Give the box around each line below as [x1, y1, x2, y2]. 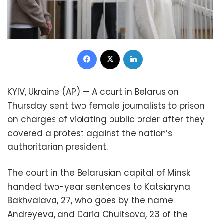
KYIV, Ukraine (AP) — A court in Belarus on [7, 86, 179, 98]
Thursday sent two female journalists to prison [7, 100, 205, 112]
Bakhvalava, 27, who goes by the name [7, 194, 173, 207]
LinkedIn [142, 44, 168, 54]
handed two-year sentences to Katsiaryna [7, 181, 190, 193]
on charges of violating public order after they [7, 113, 205, 126]
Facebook [96, 44, 129, 54]
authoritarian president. [7, 141, 108, 153]
